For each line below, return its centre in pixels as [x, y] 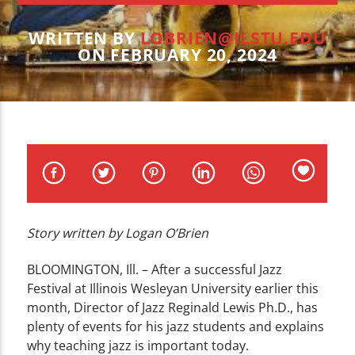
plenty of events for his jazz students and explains [176, 327]
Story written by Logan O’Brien [118, 233]
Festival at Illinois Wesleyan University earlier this [173, 289]
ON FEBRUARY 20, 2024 [177, 55]
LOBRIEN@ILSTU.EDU [233, 38]
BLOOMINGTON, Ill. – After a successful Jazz [155, 270]
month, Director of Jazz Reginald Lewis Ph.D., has [173, 308]
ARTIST [41, 45]
